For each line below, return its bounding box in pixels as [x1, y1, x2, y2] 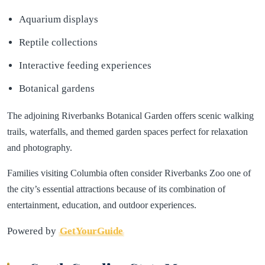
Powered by [7, 225, 59, 237]
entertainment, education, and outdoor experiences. [7, 199, 196, 210]
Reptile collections [19, 36, 98, 48]
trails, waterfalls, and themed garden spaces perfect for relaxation [7, 126, 248, 137]
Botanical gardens [19, 82, 95, 94]
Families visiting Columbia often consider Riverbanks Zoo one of [7, 167, 251, 178]
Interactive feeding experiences [19, 59, 151, 71]
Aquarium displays [19, 13, 98, 25]
